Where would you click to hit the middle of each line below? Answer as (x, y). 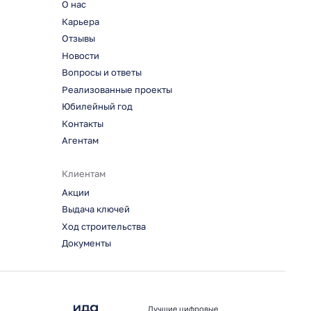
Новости (80, 56)
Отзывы (78, 39)
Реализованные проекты (117, 90)
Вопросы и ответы (101, 73)
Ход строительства (103, 226)
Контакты (82, 124)
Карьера (80, 22)
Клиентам (83, 174)
